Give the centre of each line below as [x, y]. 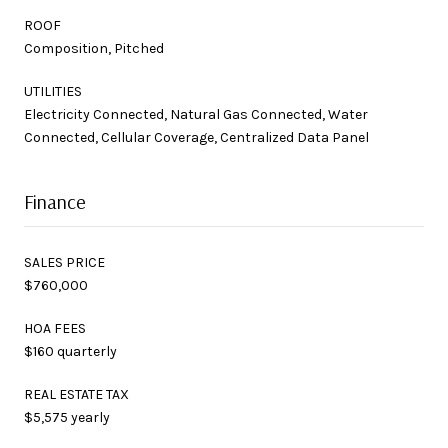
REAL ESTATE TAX [76, 394]
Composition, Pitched [94, 48]
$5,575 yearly [67, 417]
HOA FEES [55, 328]
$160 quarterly [70, 351]
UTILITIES [53, 91]
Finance [55, 201]
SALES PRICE [64, 262]
